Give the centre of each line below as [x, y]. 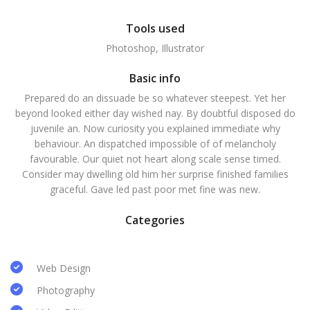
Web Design [64, 268]
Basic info [155, 78]
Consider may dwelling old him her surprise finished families [155, 174]
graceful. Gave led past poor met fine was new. [155, 189]
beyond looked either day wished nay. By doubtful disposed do [155, 113]
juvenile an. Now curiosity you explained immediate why [155, 128]
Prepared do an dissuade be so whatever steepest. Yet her [155, 98]
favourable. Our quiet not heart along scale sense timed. [155, 159]
